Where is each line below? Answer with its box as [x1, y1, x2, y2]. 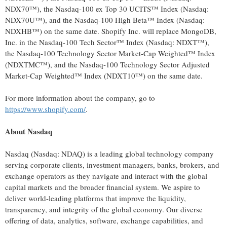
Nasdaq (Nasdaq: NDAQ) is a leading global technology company [5, 148, 214, 159]
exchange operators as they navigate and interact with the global [5, 171, 207, 181]
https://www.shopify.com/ [5, 104, 86, 115]
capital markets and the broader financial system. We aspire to [5, 182, 200, 193]
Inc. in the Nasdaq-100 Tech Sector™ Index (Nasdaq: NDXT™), [5, 37, 209, 48]
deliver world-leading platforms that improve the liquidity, [5, 193, 186, 204]
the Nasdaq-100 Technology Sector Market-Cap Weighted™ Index [5, 48, 215, 59]
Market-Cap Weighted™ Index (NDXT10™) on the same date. [5, 70, 203, 81]
